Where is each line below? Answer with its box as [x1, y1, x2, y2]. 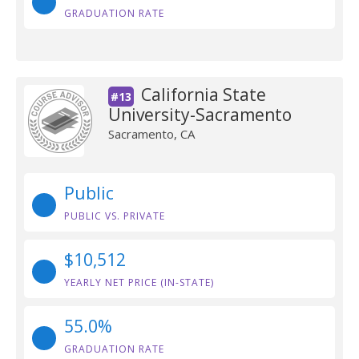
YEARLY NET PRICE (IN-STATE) [64, 276, 214, 289]
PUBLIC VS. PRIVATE [64, 209, 165, 223]
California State [140, 83, 266, 106]
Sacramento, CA [107, 126, 195, 142]
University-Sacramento [107, 103, 292, 126]
